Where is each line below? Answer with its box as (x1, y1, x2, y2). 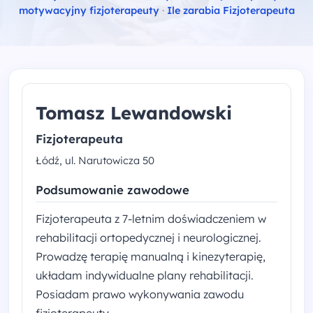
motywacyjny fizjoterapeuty (18, 4, 159, 17)
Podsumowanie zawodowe (36, 182, 190, 198)
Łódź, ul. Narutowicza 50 (36, 154, 155, 168)
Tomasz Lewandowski (36, 101, 233, 124)
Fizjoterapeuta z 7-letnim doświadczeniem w (36, 212, 267, 226)
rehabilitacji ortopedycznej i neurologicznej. (36, 231, 262, 245)
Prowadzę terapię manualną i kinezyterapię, (36, 249, 266, 264)
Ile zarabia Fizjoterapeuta (166, 4, 295, 17)
